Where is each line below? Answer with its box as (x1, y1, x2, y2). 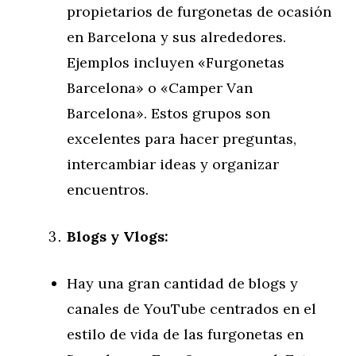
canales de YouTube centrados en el (67, 300, 316, 318)
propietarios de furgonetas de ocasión (67, 2, 331, 21)
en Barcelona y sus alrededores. (67, 28, 286, 46)
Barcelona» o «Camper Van (67, 79, 253, 97)
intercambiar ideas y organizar (67, 155, 279, 173)
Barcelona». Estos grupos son (67, 104, 270, 122)
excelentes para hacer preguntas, (67, 130, 296, 148)
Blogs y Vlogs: (67, 227, 168, 246)
